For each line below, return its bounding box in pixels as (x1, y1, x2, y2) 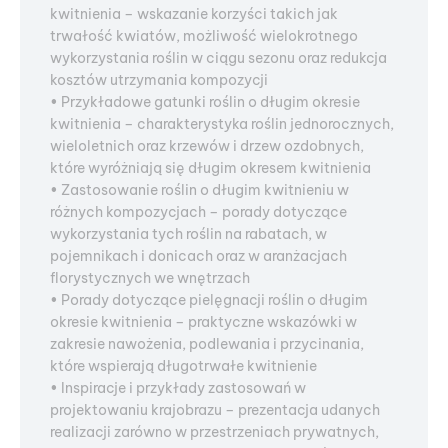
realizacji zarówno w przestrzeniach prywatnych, (50, 423, 379, 441)
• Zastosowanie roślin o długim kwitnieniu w (50, 181, 349, 199)
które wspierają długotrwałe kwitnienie (50, 357, 317, 375)
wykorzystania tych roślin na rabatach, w (50, 225, 327, 243)
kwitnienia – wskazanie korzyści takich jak (50, 5, 338, 23)
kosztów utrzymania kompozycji (50, 71, 268, 89)
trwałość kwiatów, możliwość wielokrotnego (50, 27, 358, 45)
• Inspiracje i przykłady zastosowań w (50, 379, 306, 397)
